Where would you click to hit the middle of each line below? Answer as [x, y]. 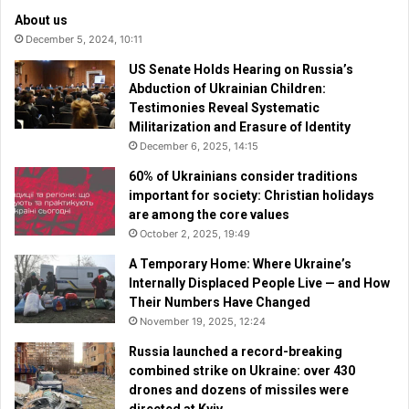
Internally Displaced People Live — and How [259, 283]
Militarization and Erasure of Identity [240, 127]
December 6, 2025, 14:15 [199, 147]
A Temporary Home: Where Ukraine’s [240, 264]
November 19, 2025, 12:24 [203, 322]
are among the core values [209, 215]
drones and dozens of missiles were [239, 390]
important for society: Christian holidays [252, 196]
